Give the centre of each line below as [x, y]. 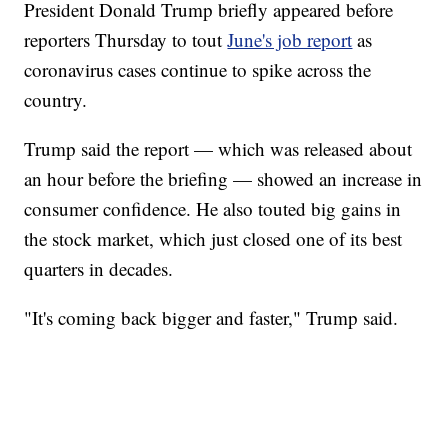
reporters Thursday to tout [126, 40]
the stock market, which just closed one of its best [213, 239]
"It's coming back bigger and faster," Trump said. [211, 318]
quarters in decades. [99, 269]
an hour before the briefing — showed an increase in [223, 179]
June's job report [290, 40]
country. [56, 100]
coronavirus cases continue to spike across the [198, 70]
